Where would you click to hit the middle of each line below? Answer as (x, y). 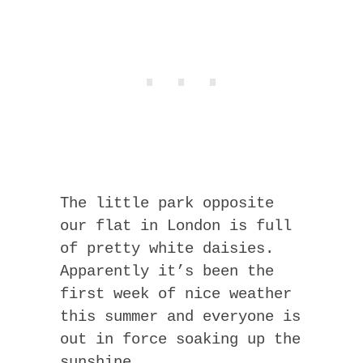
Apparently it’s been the (167, 271)
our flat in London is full (176, 226)
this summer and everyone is (180, 316)
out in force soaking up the (180, 339)
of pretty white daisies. (167, 248)
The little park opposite (167, 203)
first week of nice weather (176, 294)
